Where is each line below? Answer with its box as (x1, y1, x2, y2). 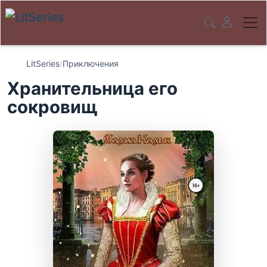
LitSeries (26, 58, 60, 69)
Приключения (63, 58, 119, 69)
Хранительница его (7, 78, 178, 99)
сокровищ (7, 97, 98, 117)
